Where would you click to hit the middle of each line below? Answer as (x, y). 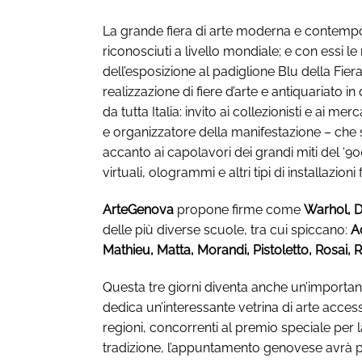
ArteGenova (138, 209)
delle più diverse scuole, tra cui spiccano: (227, 229)
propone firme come (239, 209)
